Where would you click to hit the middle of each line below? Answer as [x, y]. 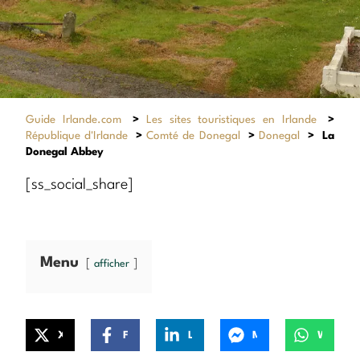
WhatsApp [333, 335]
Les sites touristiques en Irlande [231, 119]
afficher [112, 264]
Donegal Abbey [65, 151]
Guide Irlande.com [74, 119]
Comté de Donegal [193, 135]
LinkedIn [198, 335]
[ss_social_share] [80, 184]
